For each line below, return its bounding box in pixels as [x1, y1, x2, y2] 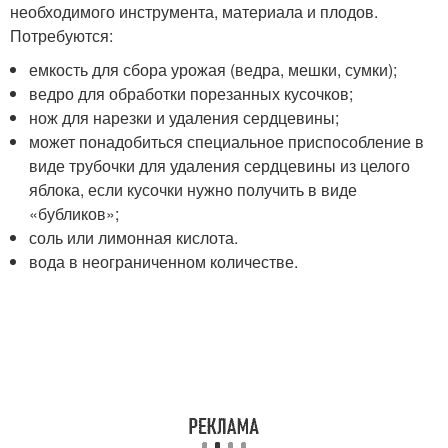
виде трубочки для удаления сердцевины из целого [29, 154, 411, 178]
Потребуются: [10, 24, 113, 48]
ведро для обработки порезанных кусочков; [29, 82, 354, 106]
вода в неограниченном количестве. [29, 250, 299, 274]
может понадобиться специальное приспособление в [29, 130, 425, 154]
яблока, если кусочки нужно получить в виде [29, 178, 358, 202]
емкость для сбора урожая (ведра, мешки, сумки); [29, 58, 398, 82]
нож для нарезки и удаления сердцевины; [29, 106, 340, 130]
